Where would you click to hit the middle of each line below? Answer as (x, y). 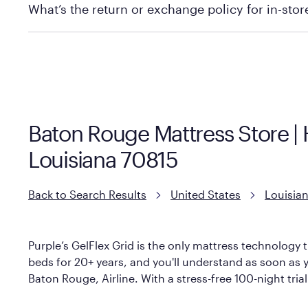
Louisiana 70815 (103, 159)
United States (205, 194)
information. (60, 56)
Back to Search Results (87, 194)
